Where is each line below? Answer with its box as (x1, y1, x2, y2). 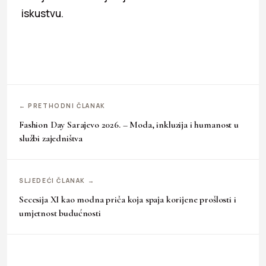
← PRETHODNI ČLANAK (19, 102, 106, 110)
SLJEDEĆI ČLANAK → (19, 176, 95, 185)
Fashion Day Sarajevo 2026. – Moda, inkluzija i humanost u (19, 119, 239, 131)
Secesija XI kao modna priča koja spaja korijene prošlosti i (19, 194, 236, 206)
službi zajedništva (19, 132, 83, 145)
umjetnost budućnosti (19, 207, 101, 220)
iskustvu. (21, 7, 64, 21)
